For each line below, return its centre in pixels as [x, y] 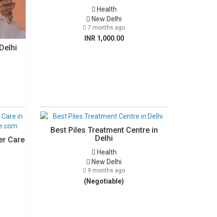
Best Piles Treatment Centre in [104, 130]
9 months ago [106, 170]
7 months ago [106, 28]
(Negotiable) [104, 181]
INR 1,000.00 [104, 38]
